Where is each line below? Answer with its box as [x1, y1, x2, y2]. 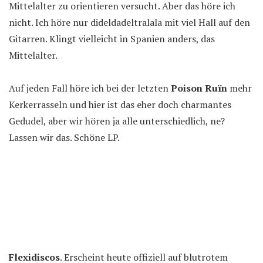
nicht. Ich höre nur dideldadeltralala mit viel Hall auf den [9, 16, 250, 29]
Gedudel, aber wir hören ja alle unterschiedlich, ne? [9, 114, 225, 127]
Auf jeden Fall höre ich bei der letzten [9, 82, 171, 95]
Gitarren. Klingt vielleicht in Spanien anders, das [9, 32, 215, 45]
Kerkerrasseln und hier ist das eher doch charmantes [9, 98, 231, 111]
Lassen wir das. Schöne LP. [9, 131, 120, 144]
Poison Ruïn [171, 82, 227, 95]
